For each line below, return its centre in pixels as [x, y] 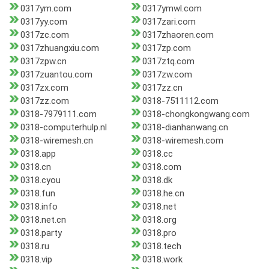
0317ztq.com [168, 62]
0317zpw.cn [44, 62]
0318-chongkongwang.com [196, 114]
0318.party [41, 233]
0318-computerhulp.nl [64, 128]
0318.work [162, 260]
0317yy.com [44, 22]
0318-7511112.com [180, 101]
